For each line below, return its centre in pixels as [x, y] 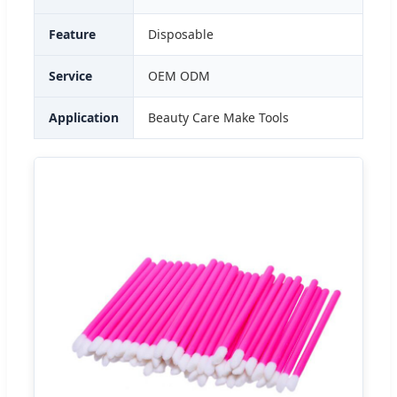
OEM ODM [179, 75]
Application [84, 117]
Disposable [181, 34]
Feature [72, 34]
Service [70, 75]
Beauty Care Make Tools [218, 117]
